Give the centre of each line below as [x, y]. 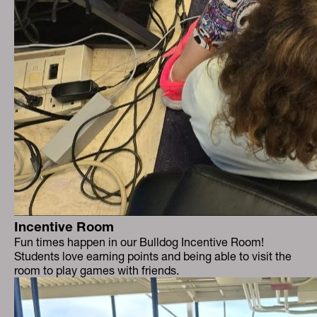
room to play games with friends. [97, 270]
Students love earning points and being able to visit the [153, 256]
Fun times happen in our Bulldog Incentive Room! [139, 242]
